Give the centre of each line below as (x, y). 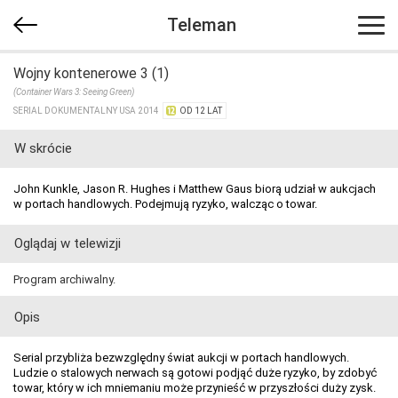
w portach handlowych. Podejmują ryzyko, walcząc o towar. (165, 204)
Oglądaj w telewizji (68, 243)
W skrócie (43, 148)
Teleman (201, 25)
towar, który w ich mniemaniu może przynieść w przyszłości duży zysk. (195, 388)
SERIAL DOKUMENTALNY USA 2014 (88, 111)
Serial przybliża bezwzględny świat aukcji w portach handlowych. (181, 358)
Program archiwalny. (64, 279)
